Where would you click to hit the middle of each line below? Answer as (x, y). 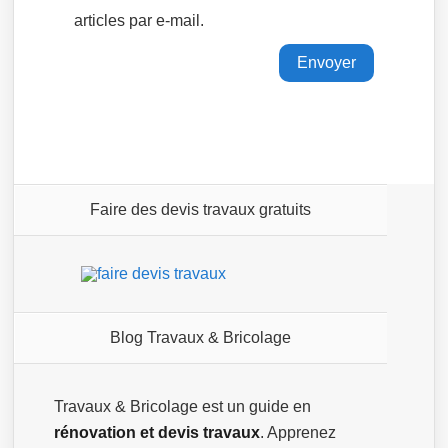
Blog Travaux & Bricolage (201, 338)
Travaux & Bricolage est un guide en (183, 407)
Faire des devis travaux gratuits (201, 210)
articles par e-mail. (139, 21)
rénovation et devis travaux (157, 433)
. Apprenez (298, 433)
